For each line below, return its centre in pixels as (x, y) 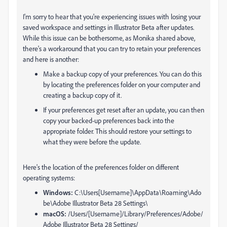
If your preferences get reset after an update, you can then (124, 110)
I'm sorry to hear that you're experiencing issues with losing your (112, 16)
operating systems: (49, 178)
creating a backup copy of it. (82, 95)
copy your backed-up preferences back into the (109, 120)
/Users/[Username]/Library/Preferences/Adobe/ (136, 214)
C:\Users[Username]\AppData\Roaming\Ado (138, 192)
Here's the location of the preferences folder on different (101, 167)
